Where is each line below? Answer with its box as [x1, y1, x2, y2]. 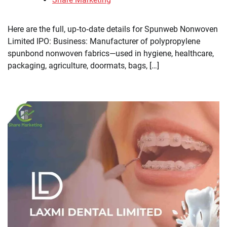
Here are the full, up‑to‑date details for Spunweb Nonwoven [8, 24, 218, 34]
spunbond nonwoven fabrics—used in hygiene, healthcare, [8, 49, 214, 59]
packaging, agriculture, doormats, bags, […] [8, 61, 159, 71]
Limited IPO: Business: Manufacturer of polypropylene [8, 36, 200, 47]
